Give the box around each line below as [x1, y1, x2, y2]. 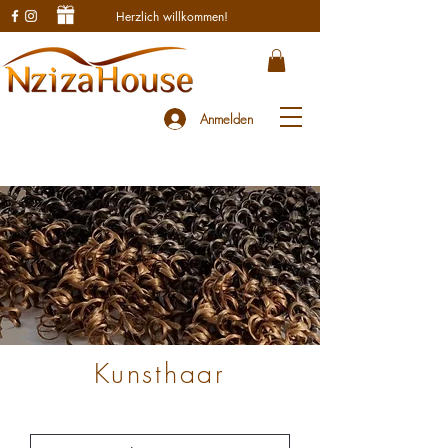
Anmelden [200, 110, 253, 128]
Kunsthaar [94, 356, 226, 391]
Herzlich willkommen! [116, 8, 228, 25]
